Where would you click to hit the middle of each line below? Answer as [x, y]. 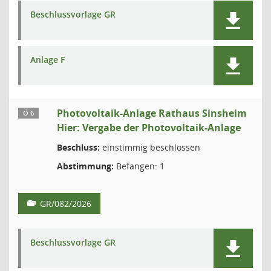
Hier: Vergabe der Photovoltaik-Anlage [149, 128]
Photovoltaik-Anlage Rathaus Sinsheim [152, 113]
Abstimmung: [85, 166]
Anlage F [47, 60]
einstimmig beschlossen [150, 147]
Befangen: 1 [139, 166]
